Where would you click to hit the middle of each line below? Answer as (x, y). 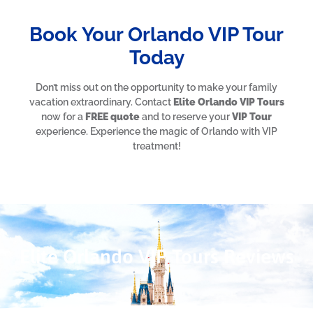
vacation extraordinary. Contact (101, 102)
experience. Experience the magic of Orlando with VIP (156, 131)
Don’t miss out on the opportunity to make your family (156, 87)
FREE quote (112, 116)
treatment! (156, 146)
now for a (63, 116)
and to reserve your (186, 116)
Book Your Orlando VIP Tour (156, 34)
